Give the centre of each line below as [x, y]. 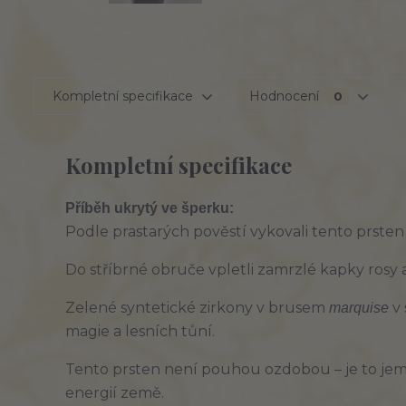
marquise [359, 308]
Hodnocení [286, 96]
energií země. [115, 393]
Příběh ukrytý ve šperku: [150, 208]
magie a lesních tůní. [140, 331]
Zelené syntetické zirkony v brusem [197, 308]
